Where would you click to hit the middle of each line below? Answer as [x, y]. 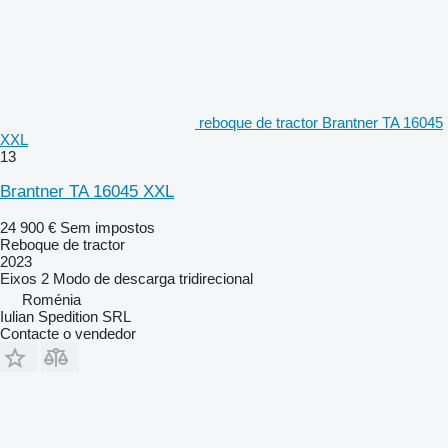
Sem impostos [107, 227]
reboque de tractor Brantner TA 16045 [321, 122]
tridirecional [216, 278]
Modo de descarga [114, 278]
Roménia [51, 299]
